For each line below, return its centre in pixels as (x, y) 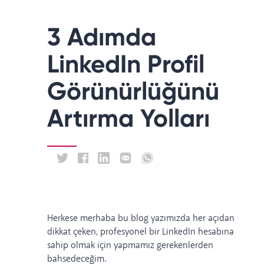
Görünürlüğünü (133, 91)
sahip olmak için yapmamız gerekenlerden (130, 246)
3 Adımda (102, 37)
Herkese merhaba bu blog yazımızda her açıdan (141, 219)
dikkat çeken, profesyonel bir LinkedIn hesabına (141, 232)
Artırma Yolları (128, 118)
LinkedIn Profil (126, 64)
